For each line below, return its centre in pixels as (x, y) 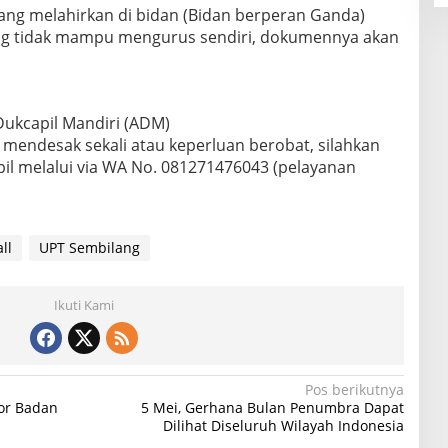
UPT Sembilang (89, 248)
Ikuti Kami (83, 305)
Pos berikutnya (354, 390)
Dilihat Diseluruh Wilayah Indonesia (283, 426)
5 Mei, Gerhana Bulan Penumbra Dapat (272, 408)
